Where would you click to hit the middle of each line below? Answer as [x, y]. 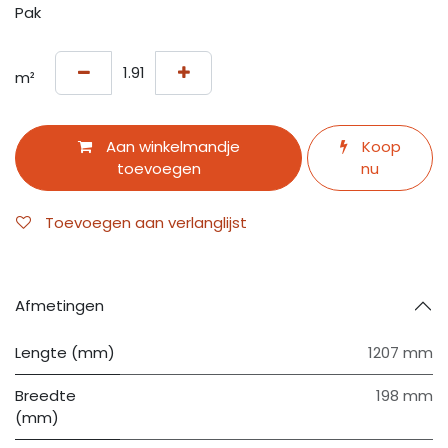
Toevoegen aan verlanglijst [146, 223]
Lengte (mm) [65, 353]
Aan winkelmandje [170, 147]
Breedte [45, 396]
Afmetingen [59, 306]
